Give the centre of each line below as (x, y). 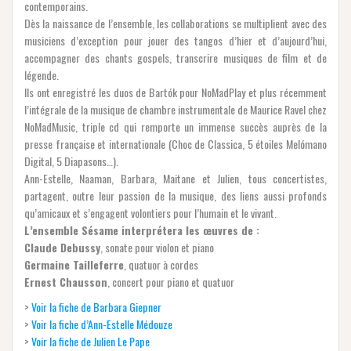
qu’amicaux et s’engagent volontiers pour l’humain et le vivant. (150, 213)
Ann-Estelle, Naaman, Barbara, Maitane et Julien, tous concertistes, (175, 179)
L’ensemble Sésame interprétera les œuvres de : (142, 230)
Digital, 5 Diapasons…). (71, 161)
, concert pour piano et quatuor (171, 282)
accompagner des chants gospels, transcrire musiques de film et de (175, 58)
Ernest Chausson (66, 282)
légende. (42, 75)
